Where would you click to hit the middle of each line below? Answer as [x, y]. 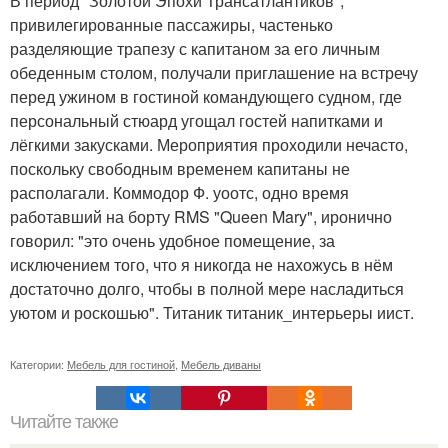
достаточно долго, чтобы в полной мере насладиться [207, 288]
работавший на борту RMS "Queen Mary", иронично [201, 216]
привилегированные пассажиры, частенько [171, 24]
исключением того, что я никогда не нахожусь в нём [201, 264]
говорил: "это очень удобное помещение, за [172, 240]
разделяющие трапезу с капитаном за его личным [195, 48]
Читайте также [64, 421]
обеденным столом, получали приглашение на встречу [214, 72]
